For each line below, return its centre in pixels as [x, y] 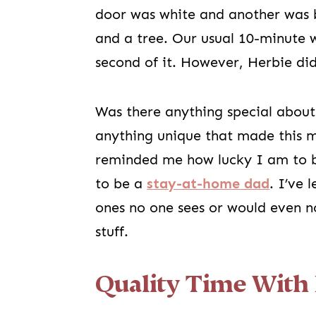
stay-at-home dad [208, 184]
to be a [121, 184]
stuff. [112, 232]
